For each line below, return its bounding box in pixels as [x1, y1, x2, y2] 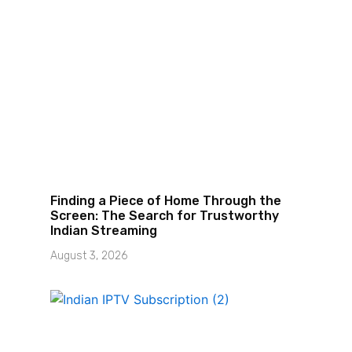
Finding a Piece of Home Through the [49, 192, 281, 208]
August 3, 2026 [49, 248, 127, 262]
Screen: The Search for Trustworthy [49, 207, 279, 223]
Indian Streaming [49, 222, 157, 238]
